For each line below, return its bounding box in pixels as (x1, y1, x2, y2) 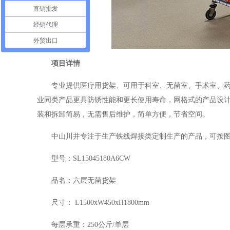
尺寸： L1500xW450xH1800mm (51, 199, 149, 206)
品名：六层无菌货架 (51, 177, 116, 184)
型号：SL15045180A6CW (51, 155, 130, 162)
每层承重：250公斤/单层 (51, 221, 129, 228)
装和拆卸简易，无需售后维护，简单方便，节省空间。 (37, 110, 209, 118)
